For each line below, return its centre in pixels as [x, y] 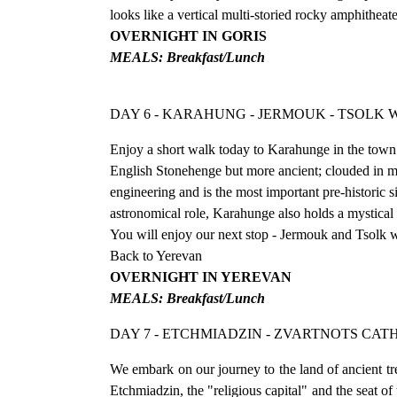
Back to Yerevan [156, 255]
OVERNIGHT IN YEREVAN [201, 276]
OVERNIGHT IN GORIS [188, 35]
